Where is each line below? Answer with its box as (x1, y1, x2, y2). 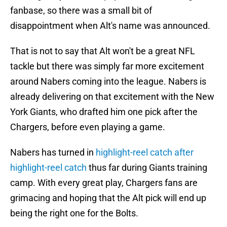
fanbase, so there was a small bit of (10, 5, 152, 16)
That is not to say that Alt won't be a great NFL (10, 46, 195, 57)
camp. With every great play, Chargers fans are (10, 177, 198, 188)
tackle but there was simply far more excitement (10, 61, 204, 72)
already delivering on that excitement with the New (10, 91, 214, 102)
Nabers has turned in (10, 147, 96, 158)
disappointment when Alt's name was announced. (10, 20, 210, 31)
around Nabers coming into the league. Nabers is (10, 76, 206, 87)
